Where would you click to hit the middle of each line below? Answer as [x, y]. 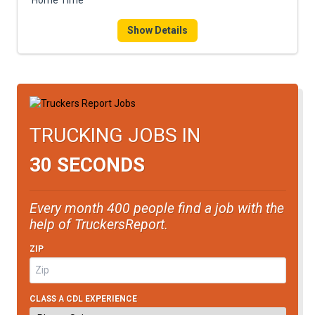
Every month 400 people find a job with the [156, 208]
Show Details [157, 30]
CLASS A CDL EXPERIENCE [83, 298]
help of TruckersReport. [98, 224]
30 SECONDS [87, 165]
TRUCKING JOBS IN [115, 135]
